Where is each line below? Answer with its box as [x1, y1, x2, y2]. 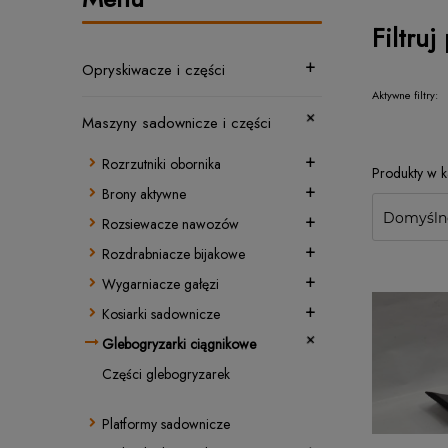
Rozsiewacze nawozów [102, 214, 239, 234]
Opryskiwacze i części [82, 59, 225, 81]
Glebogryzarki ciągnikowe [102, 334, 256, 354]
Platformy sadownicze [102, 414, 230, 434]
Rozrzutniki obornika [102, 154, 221, 174]
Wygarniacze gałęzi [102, 274, 219, 294]
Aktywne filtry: [372, 86, 438, 103]
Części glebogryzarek [102, 364, 230, 384]
